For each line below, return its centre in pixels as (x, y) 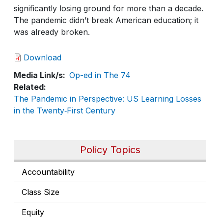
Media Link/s (38, 75)
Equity (33, 212)
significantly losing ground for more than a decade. (109, 8)
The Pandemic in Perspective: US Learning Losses (108, 99)
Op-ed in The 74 (100, 75)
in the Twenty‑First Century (65, 110)
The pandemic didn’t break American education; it (106, 20)
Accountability (48, 172)
